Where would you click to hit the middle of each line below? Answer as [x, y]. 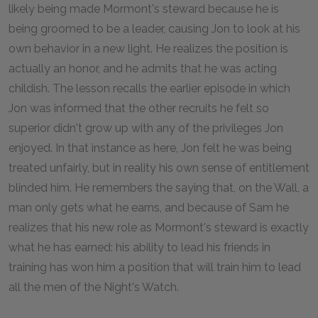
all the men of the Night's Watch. [94, 287]
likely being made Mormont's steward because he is [144, 9]
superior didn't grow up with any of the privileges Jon [146, 128]
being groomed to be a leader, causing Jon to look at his [154, 29]
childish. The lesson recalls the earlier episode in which [149, 88]
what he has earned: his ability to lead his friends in [139, 247]
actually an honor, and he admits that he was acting [143, 68]
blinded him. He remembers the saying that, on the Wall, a [159, 188]
